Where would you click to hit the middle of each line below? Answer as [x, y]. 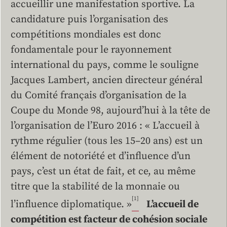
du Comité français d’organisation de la [99, 96]
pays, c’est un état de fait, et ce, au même [103, 172]
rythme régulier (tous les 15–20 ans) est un [107, 141]
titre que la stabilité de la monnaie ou [95, 187]
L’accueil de [173, 205]
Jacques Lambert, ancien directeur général [107, 81]
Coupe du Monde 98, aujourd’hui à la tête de [110, 111]
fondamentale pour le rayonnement [91, 50]
